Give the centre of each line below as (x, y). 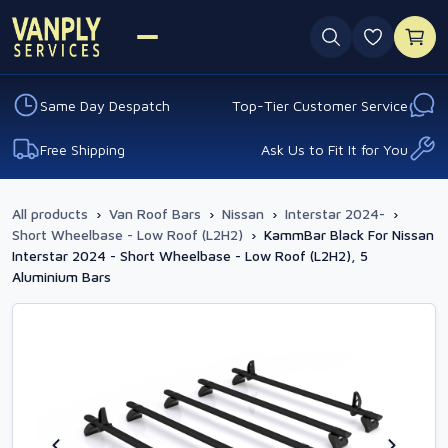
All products (50, 213)
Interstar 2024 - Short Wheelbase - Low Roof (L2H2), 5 (190, 255)
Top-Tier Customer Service (320, 105)
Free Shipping (82, 149)
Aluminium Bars (61, 276)
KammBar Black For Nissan (349, 234)
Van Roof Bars (155, 213)
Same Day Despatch (105, 105)
